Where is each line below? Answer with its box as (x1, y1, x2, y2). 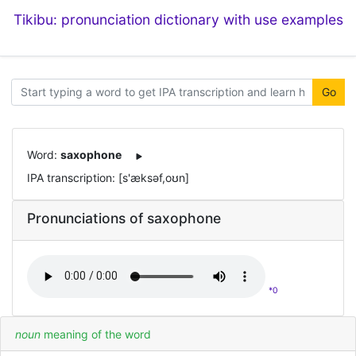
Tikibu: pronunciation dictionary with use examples (13, 11, 343, 28)
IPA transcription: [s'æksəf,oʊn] (26, 170, 189, 184)
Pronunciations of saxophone (26, 209, 221, 226)
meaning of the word (43, 327, 151, 341)
